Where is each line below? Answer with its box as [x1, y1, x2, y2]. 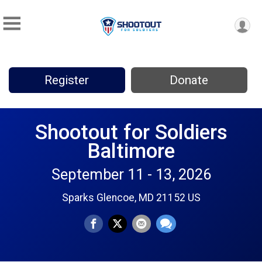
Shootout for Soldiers [35, 119, 227, 144]
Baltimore [87, 138, 175, 163]
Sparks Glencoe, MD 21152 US [61, 191, 201, 204]
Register [44, 73, 89, 88]
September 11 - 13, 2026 [51, 165, 211, 183]
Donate [170, 73, 209, 88]
